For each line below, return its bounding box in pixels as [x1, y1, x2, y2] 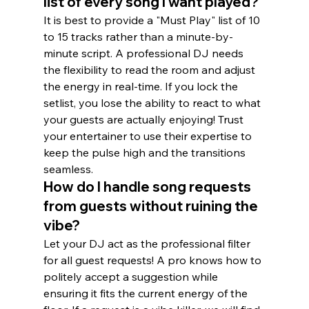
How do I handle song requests [43, 178, 254, 196]
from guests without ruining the [43, 197, 261, 215]
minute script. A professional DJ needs [43, 46, 246, 61]
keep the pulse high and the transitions [43, 146, 248, 160]
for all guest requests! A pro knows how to [43, 253, 264, 268]
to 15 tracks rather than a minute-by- [43, 30, 233, 44]
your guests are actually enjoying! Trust [43, 112, 246, 127]
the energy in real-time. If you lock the [43, 79, 241, 94]
